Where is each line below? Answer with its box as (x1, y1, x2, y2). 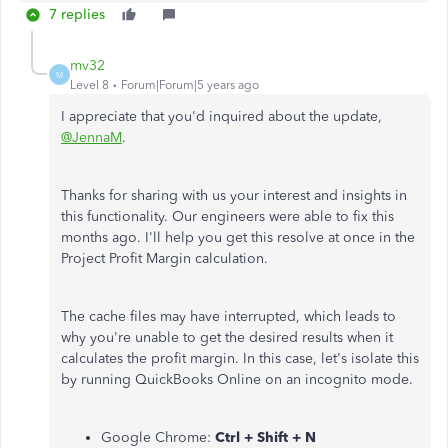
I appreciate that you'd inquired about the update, (61, 108, 382, 125)
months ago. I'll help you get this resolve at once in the (61, 229, 415, 246)
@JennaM (61, 129, 122, 146)
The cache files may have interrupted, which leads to (61, 308, 396, 325)
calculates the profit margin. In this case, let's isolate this (61, 350, 419, 367)
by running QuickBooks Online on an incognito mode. (61, 371, 413, 388)
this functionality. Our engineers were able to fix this (61, 208, 394, 225)
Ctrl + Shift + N (215, 429, 316, 446)
